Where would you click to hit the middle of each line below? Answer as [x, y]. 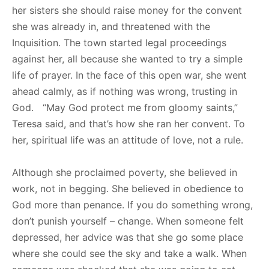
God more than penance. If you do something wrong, [132, 204]
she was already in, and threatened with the [111, 26]
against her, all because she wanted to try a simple [127, 59]
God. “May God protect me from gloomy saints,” [125, 107]
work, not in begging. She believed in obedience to [128, 188]
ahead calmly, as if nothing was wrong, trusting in [125, 91]
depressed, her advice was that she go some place [128, 237]
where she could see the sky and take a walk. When [129, 253]
